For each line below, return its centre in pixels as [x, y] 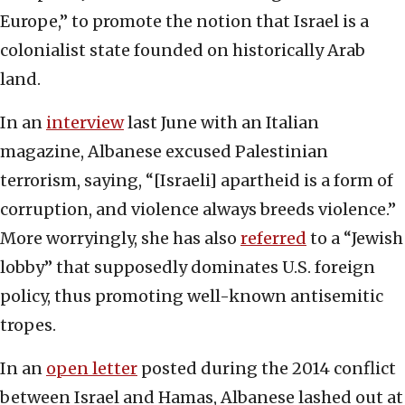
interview [85, 123]
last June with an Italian [221, 123]
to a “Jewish [355, 239]
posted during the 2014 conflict [267, 369]
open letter [92, 369]
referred [273, 239]
